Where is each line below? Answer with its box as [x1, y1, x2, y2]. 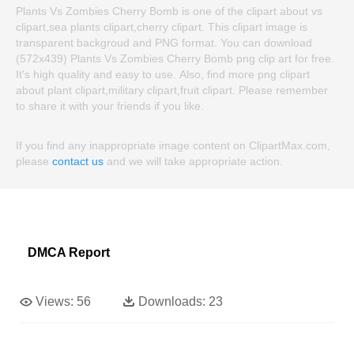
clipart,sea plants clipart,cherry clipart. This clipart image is [16, 21, 307, 34]
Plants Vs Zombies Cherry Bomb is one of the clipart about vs [16, 5, 322, 18]
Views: [36, 295, 73, 309]
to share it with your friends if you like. [16, 100, 204, 113]
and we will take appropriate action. [104, 155, 283, 168]
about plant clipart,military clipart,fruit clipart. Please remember [16, 84, 328, 97]
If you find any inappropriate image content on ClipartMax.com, [16, 139, 330, 153]
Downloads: [138, 295, 205, 309]
